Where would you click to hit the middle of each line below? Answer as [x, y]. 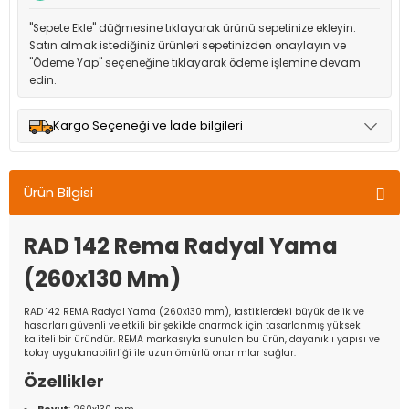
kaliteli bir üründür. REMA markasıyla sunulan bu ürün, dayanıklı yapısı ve [202, 339]
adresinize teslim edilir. [92, 197]
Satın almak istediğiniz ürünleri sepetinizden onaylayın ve [188, 46]
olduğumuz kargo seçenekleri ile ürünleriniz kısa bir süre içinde [200, 180]
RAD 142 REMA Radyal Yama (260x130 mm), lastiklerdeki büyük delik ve [194, 312]
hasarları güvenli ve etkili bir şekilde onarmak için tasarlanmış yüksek [192, 325]
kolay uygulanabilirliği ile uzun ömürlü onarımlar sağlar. [160, 353]
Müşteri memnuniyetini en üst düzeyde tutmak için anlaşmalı [199, 163]
